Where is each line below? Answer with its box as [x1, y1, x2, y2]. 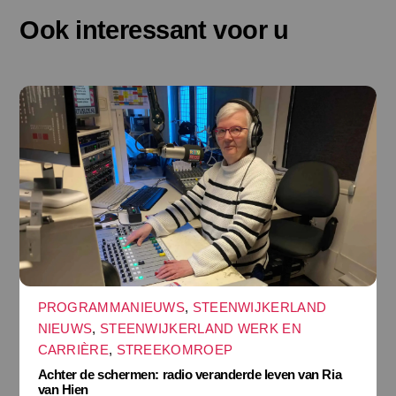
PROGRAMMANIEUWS [37, 299, 186, 315]
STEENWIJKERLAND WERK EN [99, 320, 301, 336]
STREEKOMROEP [116, 341, 233, 357]
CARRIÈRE [37, 341, 109, 357]
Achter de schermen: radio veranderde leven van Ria [37, 367, 342, 383]
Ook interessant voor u [19, 16, 289, 45]
